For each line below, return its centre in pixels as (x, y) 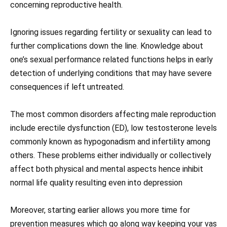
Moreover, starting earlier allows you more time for (100, 210)
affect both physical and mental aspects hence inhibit (107, 169)
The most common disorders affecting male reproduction (113, 114)
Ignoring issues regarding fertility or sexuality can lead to (111, 32)
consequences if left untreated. (67, 87)
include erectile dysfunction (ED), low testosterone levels (113, 128)
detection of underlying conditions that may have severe (111, 73)
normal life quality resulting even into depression (96, 182)
